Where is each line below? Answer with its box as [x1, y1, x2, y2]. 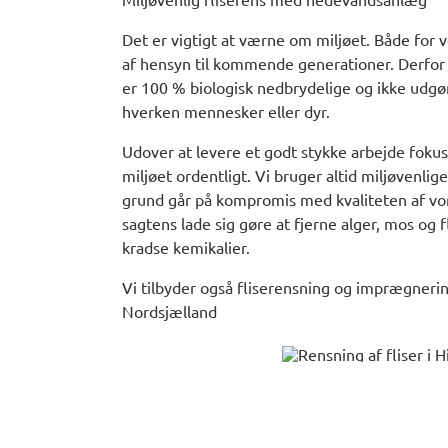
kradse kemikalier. [122, 237, 250, 258]
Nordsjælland [122, 301, 217, 322]
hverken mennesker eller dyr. [122, 101, 330, 122]
